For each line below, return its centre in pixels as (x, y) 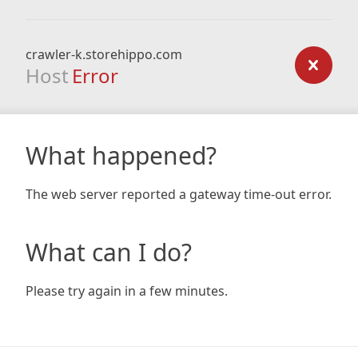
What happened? (121, 155)
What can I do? (109, 252)
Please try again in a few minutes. (127, 291)
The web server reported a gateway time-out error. (179, 194)
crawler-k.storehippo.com (104, 54)
